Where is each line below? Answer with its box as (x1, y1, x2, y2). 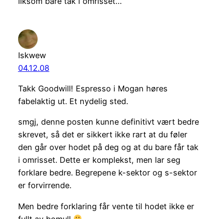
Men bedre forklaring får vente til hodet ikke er (18, 201, 194, 211)
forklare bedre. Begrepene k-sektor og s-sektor (18, 168, 197, 178)
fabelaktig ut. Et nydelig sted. (18, 96, 128, 107)
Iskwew (18, 50, 46, 60)
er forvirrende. (18, 180, 71, 191)
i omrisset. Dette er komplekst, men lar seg (18, 155, 180, 165)
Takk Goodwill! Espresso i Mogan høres (18, 84, 168, 94)
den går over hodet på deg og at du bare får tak (18, 142, 198, 153)
